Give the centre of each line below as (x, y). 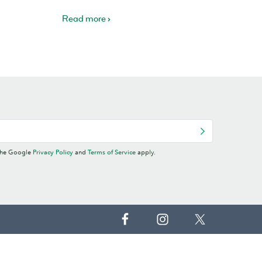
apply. (146, 152)
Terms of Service (112, 152)
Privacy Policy (53, 152)
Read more (84, 19)
